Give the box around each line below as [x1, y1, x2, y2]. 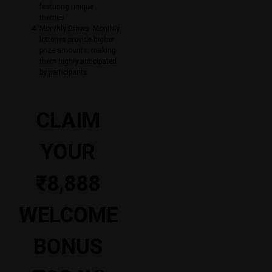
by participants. [39, 67, 89, 76]
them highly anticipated [39, 56, 117, 66]
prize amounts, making [39, 46, 116, 55]
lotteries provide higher [39, 35, 114, 44]
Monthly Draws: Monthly [39, 24, 120, 33]
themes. [39, 13, 66, 22]
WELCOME [18, 202, 118, 228]
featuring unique [39, 2, 93, 11]
